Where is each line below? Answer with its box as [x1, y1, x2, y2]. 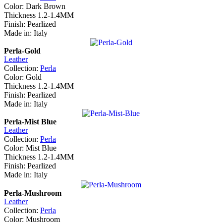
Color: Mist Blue [4, 144, 56, 153]
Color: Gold [4, 72, 42, 81]
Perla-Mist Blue [4, 117, 56, 126]
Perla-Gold [4, 46, 41, 55]
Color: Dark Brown [4, 1, 65, 10]
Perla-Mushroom [4, 188, 61, 197]
